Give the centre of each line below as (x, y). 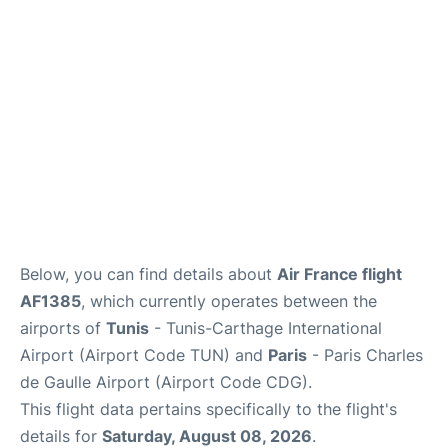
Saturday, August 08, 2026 (207, 435)
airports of (63, 327)
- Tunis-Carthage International (265, 327)
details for (61, 435)
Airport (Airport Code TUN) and (144, 354)
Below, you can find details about (148, 273)
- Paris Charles (365, 354)
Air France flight (339, 273)
